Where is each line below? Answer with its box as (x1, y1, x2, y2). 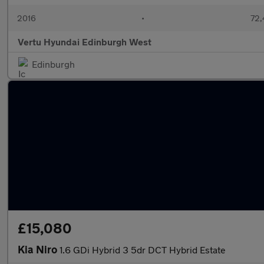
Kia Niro (18, 243, 60, 256)
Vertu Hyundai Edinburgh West (18, 36, 151, 47)
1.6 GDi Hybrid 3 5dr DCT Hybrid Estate (60, 244, 226, 255)
